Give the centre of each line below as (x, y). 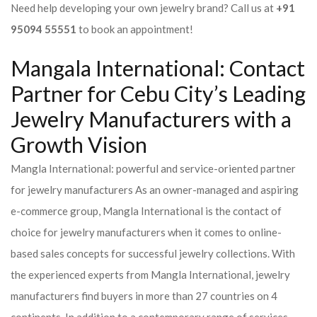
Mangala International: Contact (158, 68)
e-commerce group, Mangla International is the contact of (146, 211)
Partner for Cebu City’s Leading (158, 94)
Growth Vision (79, 145)
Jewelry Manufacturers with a (151, 119)
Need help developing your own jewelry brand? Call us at (142, 8)
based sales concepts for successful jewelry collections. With (153, 253)
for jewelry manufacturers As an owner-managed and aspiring (155, 190)
